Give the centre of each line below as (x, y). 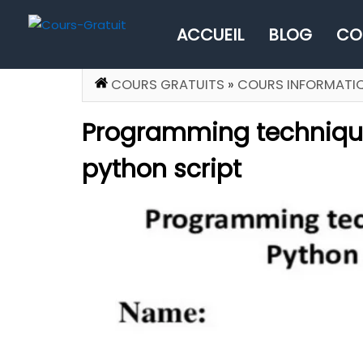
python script (161, 169)
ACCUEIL (210, 35)
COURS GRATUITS (167, 85)
